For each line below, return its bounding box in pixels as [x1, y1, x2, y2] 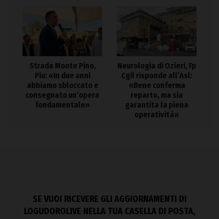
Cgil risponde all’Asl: [121, 70, 192, 80]
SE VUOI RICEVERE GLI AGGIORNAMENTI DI [32, 194, 187, 205]
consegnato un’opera [25, 90, 99, 100]
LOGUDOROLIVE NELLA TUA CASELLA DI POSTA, [24, 206, 195, 217]
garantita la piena [125, 100, 188, 109]
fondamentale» [35, 100, 90, 109]
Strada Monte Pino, [29, 61, 96, 70]
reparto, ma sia [131, 90, 183, 100]
